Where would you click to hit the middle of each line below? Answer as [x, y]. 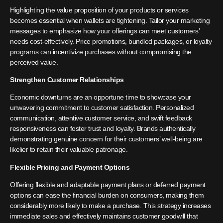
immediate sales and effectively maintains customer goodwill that [104, 216]
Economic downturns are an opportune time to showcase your [101, 97]
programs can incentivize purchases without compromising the [101, 52]
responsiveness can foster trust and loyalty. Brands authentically [103, 129]
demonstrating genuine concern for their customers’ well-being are [106, 139]
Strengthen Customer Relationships [67, 80]
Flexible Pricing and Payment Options [70, 167]
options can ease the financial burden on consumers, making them [107, 195]
